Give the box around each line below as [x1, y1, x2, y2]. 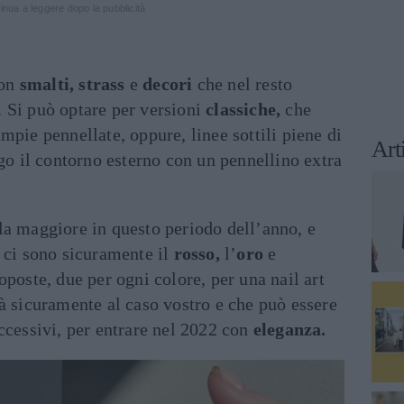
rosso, [173, 243, 220, 263]
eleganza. [252, 319, 326, 339]
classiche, [206, 99, 281, 119]
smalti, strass [19, 74, 125, 94]
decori [142, 74, 193, 94]
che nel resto [192, 74, 293, 94]
